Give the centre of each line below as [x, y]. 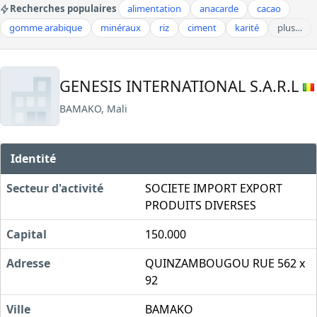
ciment [202, 28]
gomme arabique [46, 28]
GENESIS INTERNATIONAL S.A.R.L [181, 86]
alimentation [154, 8]
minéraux [121, 28]
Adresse [28, 263]
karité [247, 28]
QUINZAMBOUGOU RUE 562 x [225, 263]
